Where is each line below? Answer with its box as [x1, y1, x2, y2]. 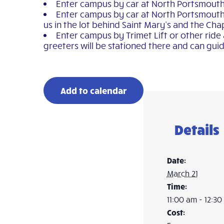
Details [174, 120, 219, 138]
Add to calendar [60, 84, 127, 96]
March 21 [166, 168, 198, 178]
